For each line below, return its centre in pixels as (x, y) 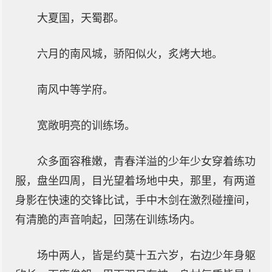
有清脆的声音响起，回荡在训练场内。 (108, 220)
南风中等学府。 (75, 90)
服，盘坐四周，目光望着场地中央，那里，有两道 (135, 181)
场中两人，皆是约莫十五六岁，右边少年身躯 (146, 256)
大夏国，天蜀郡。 (81, 18)
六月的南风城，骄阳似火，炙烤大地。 (130, 54)
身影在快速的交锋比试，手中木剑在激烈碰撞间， (135, 200)
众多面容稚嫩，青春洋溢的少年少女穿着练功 (146, 161)
